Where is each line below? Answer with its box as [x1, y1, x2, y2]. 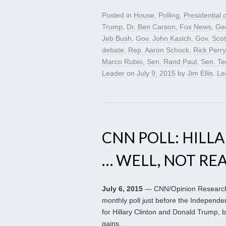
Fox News [180, 23, 211, 31]
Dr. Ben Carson [127, 23, 176, 31]
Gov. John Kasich [136, 34, 191, 43]
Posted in [102, 11, 134, 20]
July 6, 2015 [102, 185, 143, 193]
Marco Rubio [102, 58, 143, 66]
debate [102, 46, 124, 54]
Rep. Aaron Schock [128, 46, 189, 54]
